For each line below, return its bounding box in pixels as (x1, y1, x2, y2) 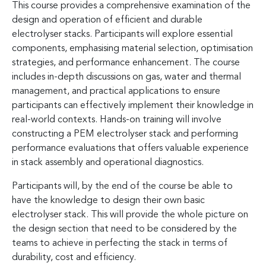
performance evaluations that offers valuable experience (12, 143, 249, 153)
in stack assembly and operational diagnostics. (12, 157, 204, 167)
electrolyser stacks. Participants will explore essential (12, 29, 233, 39)
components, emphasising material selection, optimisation (12, 43, 253, 53)
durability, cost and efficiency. (12, 252, 136, 262)
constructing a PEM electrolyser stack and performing (12, 129, 238, 139)
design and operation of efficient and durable (12, 15, 202, 25)
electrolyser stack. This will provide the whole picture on (12, 210, 248, 220)
